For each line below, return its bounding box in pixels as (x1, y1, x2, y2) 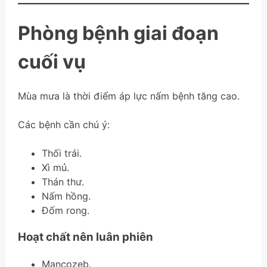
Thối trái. (42, 147, 82, 160)
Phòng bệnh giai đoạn (18, 21, 219, 45)
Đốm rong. (42, 204, 89, 217)
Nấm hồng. (42, 190, 91, 203)
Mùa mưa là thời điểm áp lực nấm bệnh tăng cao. (18, 90, 240, 103)
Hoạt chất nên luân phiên (18, 230, 153, 244)
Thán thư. (42, 176, 84, 188)
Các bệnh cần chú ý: (18, 119, 110, 131)
